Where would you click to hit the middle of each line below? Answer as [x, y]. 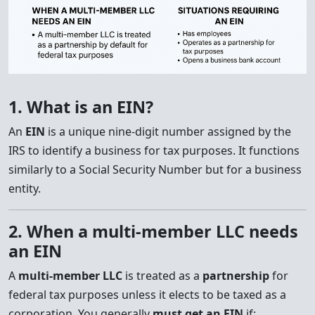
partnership [236, 276]
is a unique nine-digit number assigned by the [168, 131]
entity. [25, 188]
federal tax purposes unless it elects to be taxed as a [147, 295]
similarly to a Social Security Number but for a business [155, 169]
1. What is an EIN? [81, 107]
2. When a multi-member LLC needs [153, 231]
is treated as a [162, 276]
